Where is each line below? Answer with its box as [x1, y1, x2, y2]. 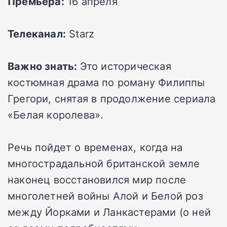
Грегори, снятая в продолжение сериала [8, 91, 216, 105]
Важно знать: [8, 58, 80, 73]
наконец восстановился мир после [8, 172, 186, 186]
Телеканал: [8, 26, 66, 41]
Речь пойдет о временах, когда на [8, 139, 183, 154]
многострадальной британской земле [8, 156, 200, 170]
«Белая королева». [8, 107, 104, 122]
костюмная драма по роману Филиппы [8, 74, 205, 89]
